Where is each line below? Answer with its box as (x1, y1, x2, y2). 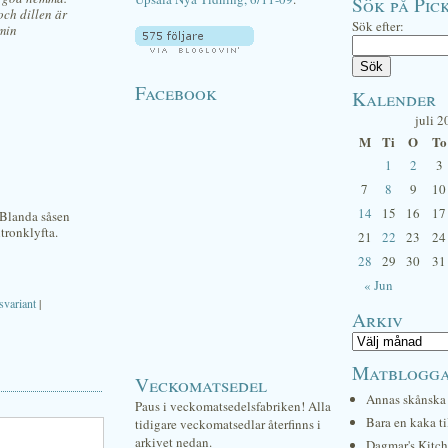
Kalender (352, 85, 436, 111)
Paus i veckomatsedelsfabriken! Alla (135, 397, 331, 415)
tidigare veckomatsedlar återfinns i (135, 415, 321, 433)
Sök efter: (352, 17, 404, 35)
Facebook (135, 79, 217, 105)
